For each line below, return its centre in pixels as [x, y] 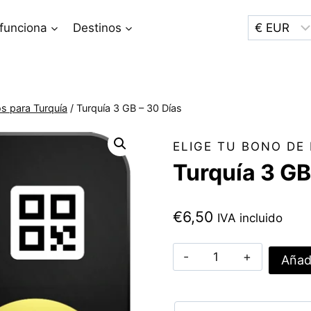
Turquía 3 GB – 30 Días [129, 108]
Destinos [97, 27]
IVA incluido [250, 218]
